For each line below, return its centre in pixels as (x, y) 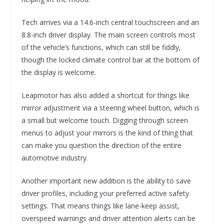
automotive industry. (54, 158)
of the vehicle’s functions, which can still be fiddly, (101, 47)
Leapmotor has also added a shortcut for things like (105, 95)
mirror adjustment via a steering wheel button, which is (110, 108)
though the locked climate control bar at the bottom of (110, 60)
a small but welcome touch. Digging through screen (104, 120)
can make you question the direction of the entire (101, 145)
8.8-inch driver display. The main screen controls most (108, 35)
